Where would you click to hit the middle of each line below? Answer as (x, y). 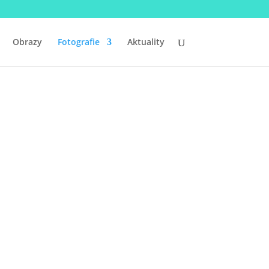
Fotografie (78, 42)
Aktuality (146, 42)
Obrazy (27, 42)
